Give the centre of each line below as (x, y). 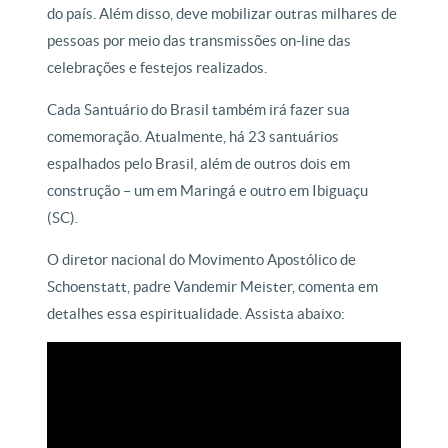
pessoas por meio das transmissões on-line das (199, 41)
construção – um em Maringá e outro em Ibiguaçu (208, 191)
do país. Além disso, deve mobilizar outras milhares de (222, 14)
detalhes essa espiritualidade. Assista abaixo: (198, 314)
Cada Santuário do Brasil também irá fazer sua (199, 110)
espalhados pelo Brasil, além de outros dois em (199, 164)
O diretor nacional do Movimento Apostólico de (202, 260)
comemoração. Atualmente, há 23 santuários (193, 137)
